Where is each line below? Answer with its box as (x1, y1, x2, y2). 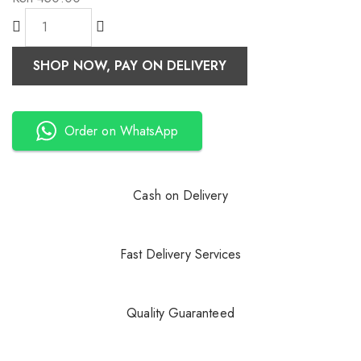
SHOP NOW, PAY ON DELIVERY (33, 56, 226, 75)
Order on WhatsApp (64, 121, 179, 140)
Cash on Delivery (133, 186, 228, 205)
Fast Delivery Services (119, 245, 242, 263)
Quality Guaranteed (127, 304, 234, 322)
